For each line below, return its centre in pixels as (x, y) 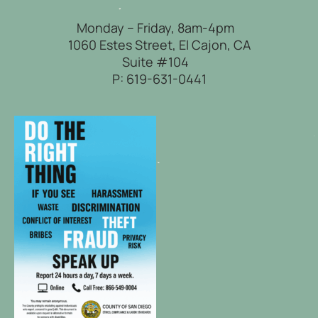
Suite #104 (159, 62)
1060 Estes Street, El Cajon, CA (159, 45)
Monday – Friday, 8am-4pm (159, 28)
